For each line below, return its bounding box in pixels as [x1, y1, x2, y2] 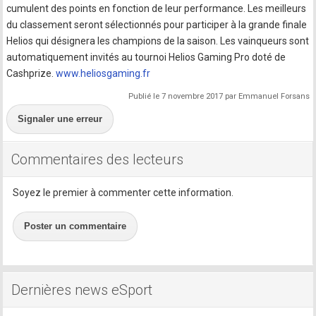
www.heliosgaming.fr [56, 67, 151, 79]
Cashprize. [6, 67, 56, 79]
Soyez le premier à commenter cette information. [13, 186, 234, 198]
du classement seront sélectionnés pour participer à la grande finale [6, 18, 308, 30]
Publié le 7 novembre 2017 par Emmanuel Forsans [128, 91, 310, 101]
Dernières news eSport [11, 281, 153, 298]
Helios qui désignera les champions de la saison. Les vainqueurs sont [6, 35, 310, 47]
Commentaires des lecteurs [11, 150, 184, 168]
